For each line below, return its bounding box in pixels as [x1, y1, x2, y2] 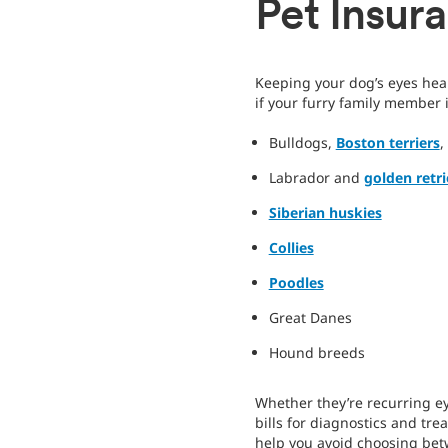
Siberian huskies [268, 203, 382, 223]
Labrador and [268, 168, 364, 188]
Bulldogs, [268, 133, 336, 153]
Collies [268, 238, 314, 258]
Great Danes [268, 308, 352, 328]
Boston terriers [335, 133, 440, 153]
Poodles [268, 273, 324, 293]
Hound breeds [268, 343, 365, 363]
